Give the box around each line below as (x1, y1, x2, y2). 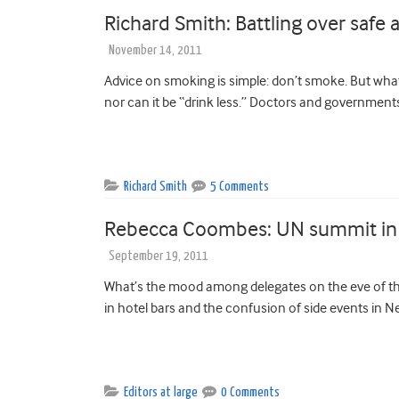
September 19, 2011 (109, 248, 208, 263)
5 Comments (210, 179, 269, 193)
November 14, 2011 (109, 43, 202, 57)
